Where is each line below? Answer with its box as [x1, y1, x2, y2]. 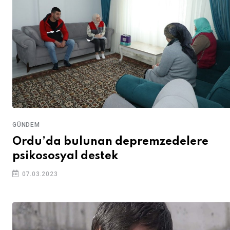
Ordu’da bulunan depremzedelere [12, 136, 208, 148]
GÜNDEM [12, 121, 40, 129]
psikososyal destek [12, 150, 118, 162]
